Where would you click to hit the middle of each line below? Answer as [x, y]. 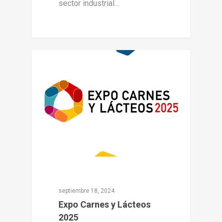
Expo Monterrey [72, 66]
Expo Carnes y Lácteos [105, 205]
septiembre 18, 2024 [87, 191]
